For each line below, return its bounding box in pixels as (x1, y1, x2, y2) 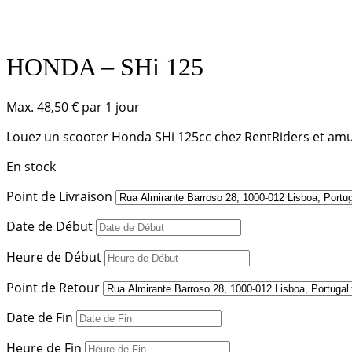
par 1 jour (79, 98, 140, 116)
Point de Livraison (6, 188, 112, 206)
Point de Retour (6, 279, 100, 297)
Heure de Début (6, 248, 101, 266)
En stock (6, 158, 56, 176)
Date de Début (6, 218, 93, 236)
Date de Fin (6, 309, 73, 327)
